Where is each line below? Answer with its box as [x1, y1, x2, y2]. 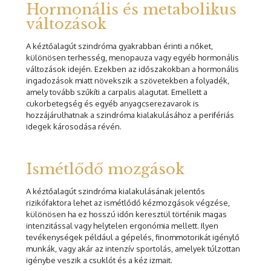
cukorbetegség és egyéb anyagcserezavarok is [26, 99, 199, 109]
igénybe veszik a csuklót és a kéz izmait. [26, 255, 172, 266]
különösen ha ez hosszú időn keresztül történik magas [26, 209, 227, 220]
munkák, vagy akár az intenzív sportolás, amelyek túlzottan [26, 244, 240, 254]
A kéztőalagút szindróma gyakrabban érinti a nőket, [26, 41, 213, 51]
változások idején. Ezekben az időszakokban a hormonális [26, 64, 239, 74]
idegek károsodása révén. [26, 122, 122, 132]
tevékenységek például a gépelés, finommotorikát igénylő [26, 232, 240, 243]
